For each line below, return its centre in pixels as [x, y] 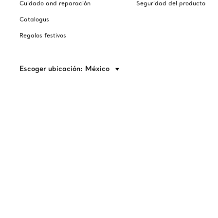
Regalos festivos [43, 35]
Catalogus [34, 19]
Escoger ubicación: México [65, 69]
